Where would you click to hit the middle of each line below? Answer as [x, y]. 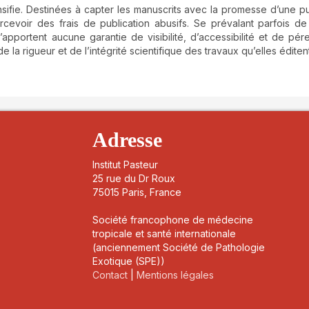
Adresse [128, 140]
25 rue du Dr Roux [134, 179]
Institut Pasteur [126, 165]
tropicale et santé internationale [165, 234]
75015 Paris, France [137, 192]
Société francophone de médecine [173, 220]
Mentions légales [176, 275]
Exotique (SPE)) [129, 261]
